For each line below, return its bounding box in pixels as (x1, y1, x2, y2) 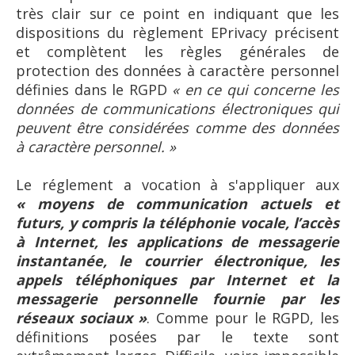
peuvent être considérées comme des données (16, 117, 339, 137)
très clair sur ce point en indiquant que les (16, 3, 339, 23)
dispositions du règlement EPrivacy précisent (16, 22, 339, 42)
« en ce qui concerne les (172, 79, 340, 99)
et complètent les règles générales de (16, 41, 339, 61)
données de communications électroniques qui (16, 98, 339, 118)
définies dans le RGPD (16, 79, 173, 99)
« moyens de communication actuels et (16, 193, 339, 213)
